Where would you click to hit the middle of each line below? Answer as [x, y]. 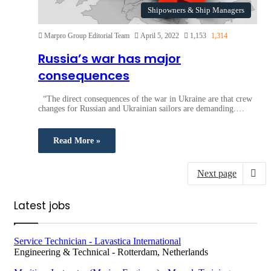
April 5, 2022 [160, 35]
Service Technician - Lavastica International [97, 241]
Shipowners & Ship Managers [196, 10]
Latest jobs [42, 205]
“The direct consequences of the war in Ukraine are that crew [145, 99]
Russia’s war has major [109, 59]
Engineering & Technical [62, 252]
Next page [217, 173]
